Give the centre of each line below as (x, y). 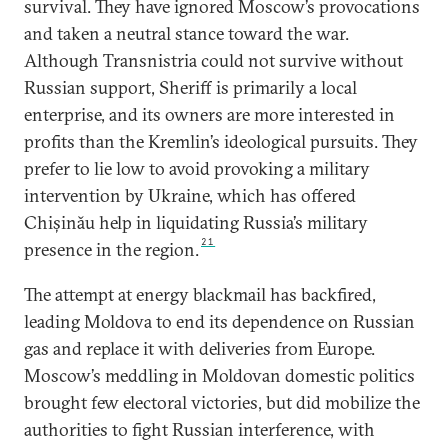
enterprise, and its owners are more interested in (209, 114)
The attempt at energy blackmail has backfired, (200, 294)
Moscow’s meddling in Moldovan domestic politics (219, 375)
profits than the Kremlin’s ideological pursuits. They (221, 141)
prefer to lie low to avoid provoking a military (197, 168)
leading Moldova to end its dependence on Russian (219, 321)
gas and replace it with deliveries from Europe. (199, 348)
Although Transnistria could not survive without (213, 60)
